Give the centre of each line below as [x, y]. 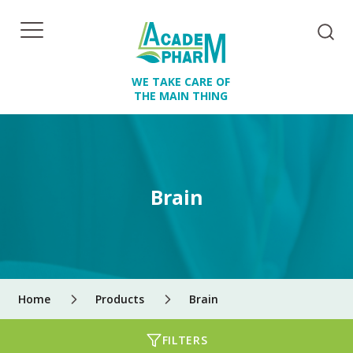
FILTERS [185, 340]
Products [120, 299]
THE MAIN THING [180, 96]
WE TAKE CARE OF [180, 82]
